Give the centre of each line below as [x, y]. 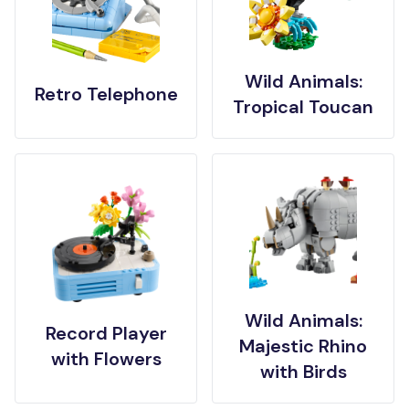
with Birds [303, 372]
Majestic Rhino [303, 346]
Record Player [106, 333]
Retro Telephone [106, 94]
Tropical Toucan [303, 107]
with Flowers [106, 359]
